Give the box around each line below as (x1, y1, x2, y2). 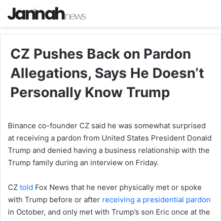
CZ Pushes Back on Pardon (10, 45, 191, 63)
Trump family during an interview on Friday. (8, 158, 159, 168)
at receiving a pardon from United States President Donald (8, 133, 212, 143)
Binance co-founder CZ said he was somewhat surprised (8, 121, 206, 131)
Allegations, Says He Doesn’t (10, 65, 204, 82)
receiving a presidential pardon (102, 195, 211, 205)
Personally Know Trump (10, 84, 170, 101)
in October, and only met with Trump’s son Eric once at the (8, 207, 210, 217)
